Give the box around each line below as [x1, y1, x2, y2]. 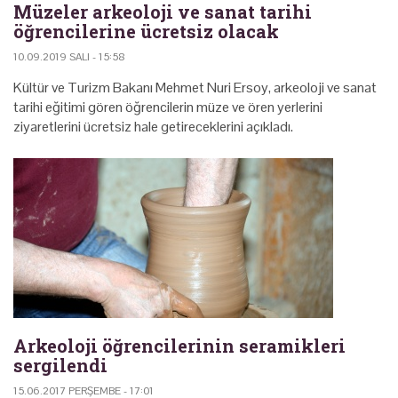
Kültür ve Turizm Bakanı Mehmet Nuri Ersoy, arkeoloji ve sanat [13, 77, 377, 97]
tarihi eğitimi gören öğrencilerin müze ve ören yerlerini [13, 97, 322, 116]
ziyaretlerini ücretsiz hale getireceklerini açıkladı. [13, 116, 293, 136]
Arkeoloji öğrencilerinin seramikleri [13, 333, 346, 357]
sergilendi [13, 353, 107, 377]
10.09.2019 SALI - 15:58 [13, 49, 125, 64]
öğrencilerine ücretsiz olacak [13, 19, 279, 43]
